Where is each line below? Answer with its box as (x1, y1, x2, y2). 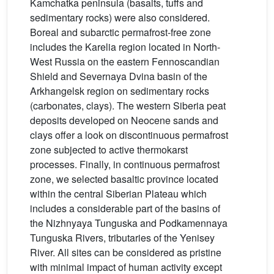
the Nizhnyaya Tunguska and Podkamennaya (30, 216, 228, 230)
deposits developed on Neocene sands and (30, 113, 218, 127)
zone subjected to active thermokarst (30, 143, 188, 157)
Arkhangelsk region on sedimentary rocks (30, 84, 209, 98)
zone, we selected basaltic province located (30, 172, 218, 186)
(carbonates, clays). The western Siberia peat (30, 98, 226, 113)
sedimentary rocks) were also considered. (30, 10, 210, 24)
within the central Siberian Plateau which (30, 187, 207, 201)
